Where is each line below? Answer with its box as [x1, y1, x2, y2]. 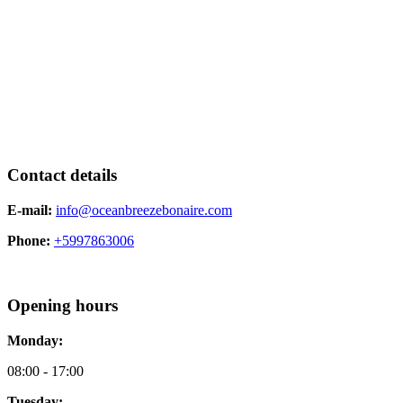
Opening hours [7, 296, 118, 316]
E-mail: [7, 201, 52, 218]
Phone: [7, 232, 50, 248]
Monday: [7, 332, 63, 348]
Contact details [7, 165, 117, 184]
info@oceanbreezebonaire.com [56, 201, 232, 218]
